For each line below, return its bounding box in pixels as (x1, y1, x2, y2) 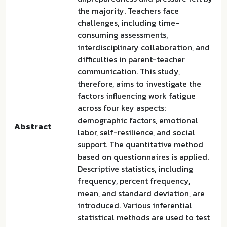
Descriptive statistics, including (78, 163, 193, 175)
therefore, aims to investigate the (78, 78, 201, 90)
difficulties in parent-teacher (78, 53, 185, 65)
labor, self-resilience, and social (78, 126, 195, 138)
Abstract (14, 120, 52, 132)
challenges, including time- (78, 17, 179, 29)
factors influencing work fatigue (78, 90, 196, 102)
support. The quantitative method (78, 138, 203, 150)
